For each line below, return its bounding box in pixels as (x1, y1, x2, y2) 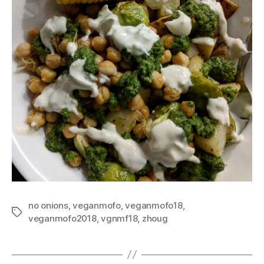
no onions (28, 199, 68, 211)
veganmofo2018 (28, 212, 97, 224)
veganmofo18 (125, 199, 183, 211)
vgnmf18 (101, 212, 138, 224)
